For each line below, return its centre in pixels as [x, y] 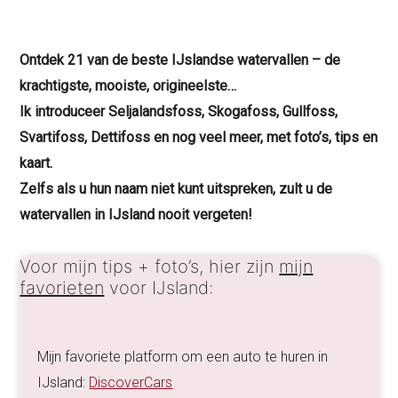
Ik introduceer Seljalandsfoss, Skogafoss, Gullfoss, [179, 111]
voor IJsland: [159, 288]
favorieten [62, 288]
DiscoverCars [131, 383]
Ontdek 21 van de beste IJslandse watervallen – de [180, 60]
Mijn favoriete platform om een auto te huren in [183, 357]
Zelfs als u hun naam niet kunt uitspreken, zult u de [176, 189]
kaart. [36, 163]
